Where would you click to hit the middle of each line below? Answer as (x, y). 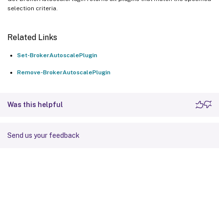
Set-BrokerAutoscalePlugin (57, 55)
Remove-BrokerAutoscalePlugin (64, 72)
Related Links (32, 37)
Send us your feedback (44, 135)
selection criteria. (33, 8)
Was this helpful (35, 104)
